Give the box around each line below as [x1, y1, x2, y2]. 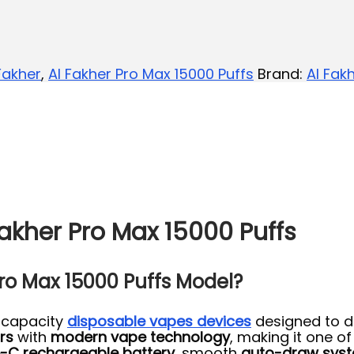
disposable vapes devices [67, 311, 251, 332]
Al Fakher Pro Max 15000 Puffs [48, 63, 254, 84]
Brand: [258, 63, 307, 84]
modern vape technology [51, 327, 230, 348]
